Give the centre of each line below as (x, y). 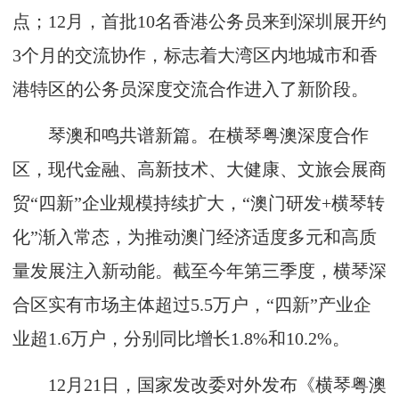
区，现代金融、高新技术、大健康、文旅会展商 (199, 169)
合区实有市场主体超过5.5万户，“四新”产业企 (192, 305)
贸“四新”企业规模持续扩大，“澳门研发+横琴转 (199, 203)
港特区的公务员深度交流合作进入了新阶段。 (191, 89)
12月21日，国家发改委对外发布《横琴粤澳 (199, 385)
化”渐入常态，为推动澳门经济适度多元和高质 (195, 237)
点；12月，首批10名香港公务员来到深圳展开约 (199, 21)
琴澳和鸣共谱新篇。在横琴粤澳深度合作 (191, 135)
